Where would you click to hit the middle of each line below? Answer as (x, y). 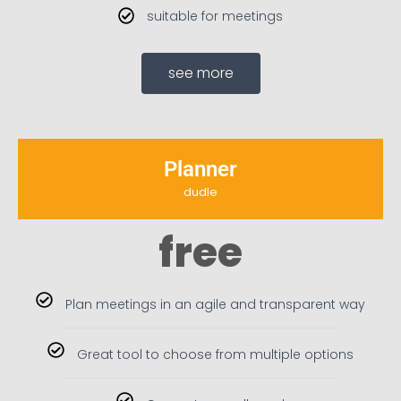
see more (200, 73)
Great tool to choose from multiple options (215, 354)
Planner (200, 169)
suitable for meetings (215, 17)
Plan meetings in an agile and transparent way (215, 304)
